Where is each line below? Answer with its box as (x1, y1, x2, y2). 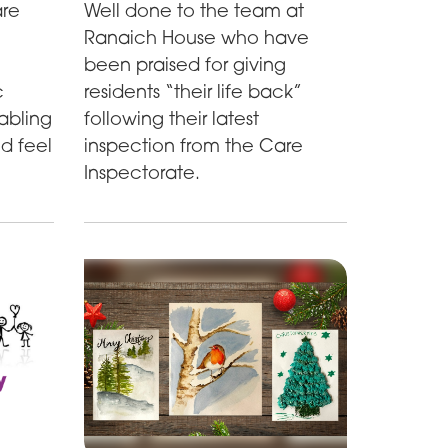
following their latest (84, 106, 260, 129)
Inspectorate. (84, 160, 201, 183)
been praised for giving (84, 52, 287, 75)
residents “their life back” (84, 79, 303, 102)
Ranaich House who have (84, 25, 310, 48)
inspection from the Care (84, 133, 304, 156)
